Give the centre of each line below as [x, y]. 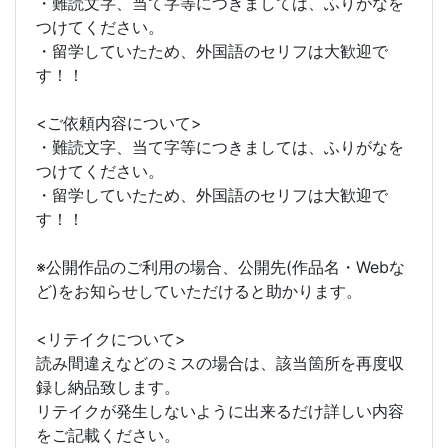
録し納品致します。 [108, 387]
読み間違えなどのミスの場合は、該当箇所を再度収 [220, 363]
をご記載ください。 [108, 435]
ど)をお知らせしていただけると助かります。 [199, 291]
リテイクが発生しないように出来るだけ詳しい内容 [220, 411]
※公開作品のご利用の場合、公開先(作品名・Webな [220, 267]
